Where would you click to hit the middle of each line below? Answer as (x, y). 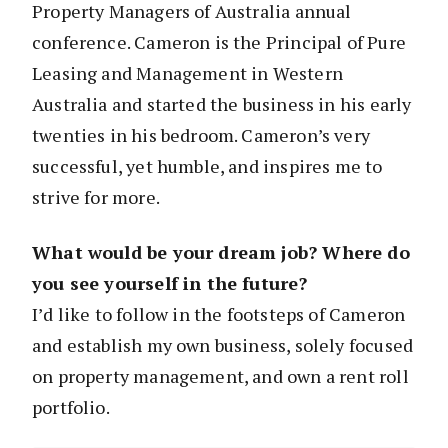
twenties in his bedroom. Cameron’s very (201, 135)
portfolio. (71, 407)
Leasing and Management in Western (187, 73)
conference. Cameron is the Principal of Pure (219, 42)
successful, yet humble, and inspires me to (207, 166)
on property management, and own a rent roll (220, 376)
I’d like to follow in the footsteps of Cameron (219, 314)
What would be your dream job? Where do (221, 252)
